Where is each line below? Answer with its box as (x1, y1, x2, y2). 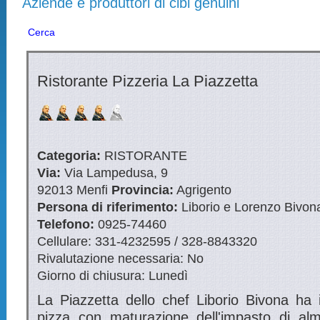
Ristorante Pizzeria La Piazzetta (37, 72, 259, 90)
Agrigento (174, 183, 232, 197)
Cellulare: (37, 234, 92, 249)
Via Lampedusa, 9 (61, 166, 169, 180)
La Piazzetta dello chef (37, 292, 197, 308)
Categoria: (37, 149, 101, 163)
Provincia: (111, 183, 174, 197)
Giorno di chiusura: (37, 269, 146, 283)
